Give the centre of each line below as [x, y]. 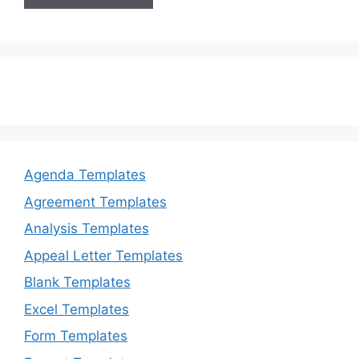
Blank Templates [77, 282]
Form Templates [76, 336]
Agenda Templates [85, 175]
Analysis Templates [87, 229]
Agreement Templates [95, 202]
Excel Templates [77, 309]
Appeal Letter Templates [103, 255]
